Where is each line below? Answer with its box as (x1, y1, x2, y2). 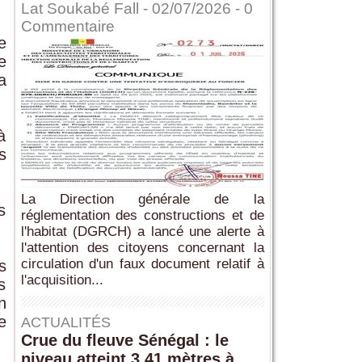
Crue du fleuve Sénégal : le (20, 331, 229, 350)
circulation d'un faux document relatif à (20, 256, 264, 272)
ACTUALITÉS (20, 314, 111, 331)
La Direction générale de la (20, 192, 264, 208)
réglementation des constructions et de (20, 208, 264, 224)
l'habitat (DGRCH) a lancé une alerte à (20, 224, 264, 240)
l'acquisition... (20, 272, 103, 288)
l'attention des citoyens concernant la (20, 240, 264, 256)
